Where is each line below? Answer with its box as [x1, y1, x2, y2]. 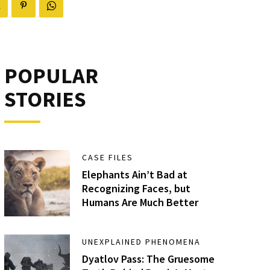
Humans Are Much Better [82, 195, 199, 210]
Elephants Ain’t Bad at [82, 168, 188, 182]
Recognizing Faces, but [82, 181, 191, 196]
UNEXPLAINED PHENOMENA [82, 236, 201, 247]
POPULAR [4, 62, 98, 90]
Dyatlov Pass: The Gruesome [82, 251, 215, 266]
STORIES [4, 86, 86, 113]
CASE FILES [82, 152, 134, 163]
